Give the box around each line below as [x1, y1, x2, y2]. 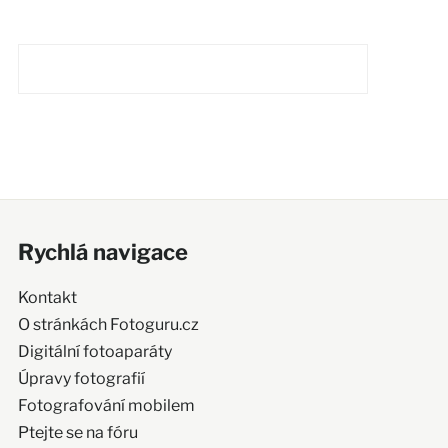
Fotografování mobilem [17, 395, 195, 415]
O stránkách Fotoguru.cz [17, 314, 199, 334]
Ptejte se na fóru [17, 422, 138, 442]
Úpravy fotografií [17, 368, 145, 388]
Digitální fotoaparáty [17, 341, 172, 361]
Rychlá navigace [17, 238, 188, 265]
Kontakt [17, 287, 77, 307]
